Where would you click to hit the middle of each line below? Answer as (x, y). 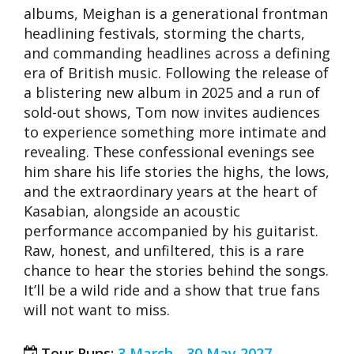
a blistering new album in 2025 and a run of (172, 92)
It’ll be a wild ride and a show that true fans (172, 290)
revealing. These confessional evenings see (169, 151)
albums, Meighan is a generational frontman (176, 13)
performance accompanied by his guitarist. (171, 230)
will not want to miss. (97, 309)
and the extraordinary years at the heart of (171, 191)
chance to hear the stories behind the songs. (176, 270)
